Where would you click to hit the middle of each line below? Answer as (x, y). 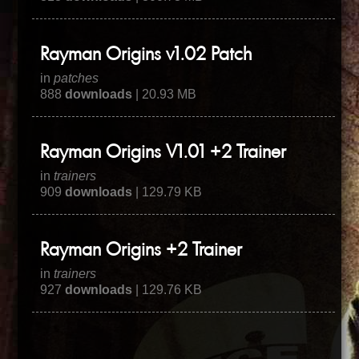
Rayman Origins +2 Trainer (141, 251)
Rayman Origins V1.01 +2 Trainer (163, 153)
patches (77, 79)
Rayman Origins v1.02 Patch (146, 56)
